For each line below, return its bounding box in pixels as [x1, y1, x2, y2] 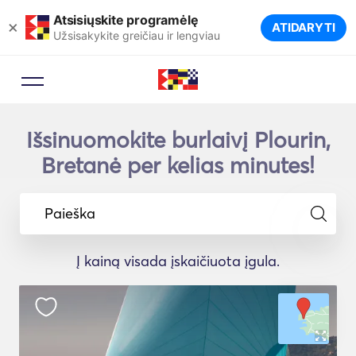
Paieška [44, 203, 95, 222]
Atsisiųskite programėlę [53, 11, 199, 28]
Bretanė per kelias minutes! [41, 152, 315, 179]
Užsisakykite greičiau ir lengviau [53, 28, 220, 42]
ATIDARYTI [271, 20, 335, 35]
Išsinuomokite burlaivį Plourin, [25, 126, 331, 153]
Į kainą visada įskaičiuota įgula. [76, 252, 280, 270]
